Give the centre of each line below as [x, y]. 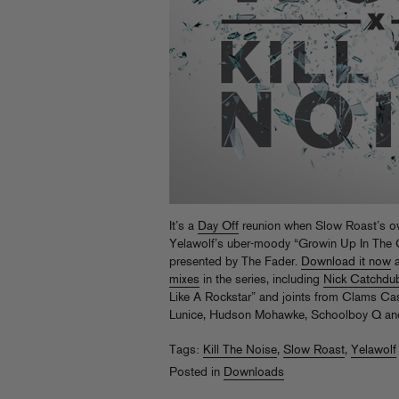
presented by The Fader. [235, 262]
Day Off [218, 227]
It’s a [183, 227]
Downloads [254, 373]
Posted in [196, 373]
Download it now [346, 262]
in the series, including [261, 280]
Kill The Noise [240, 350]
